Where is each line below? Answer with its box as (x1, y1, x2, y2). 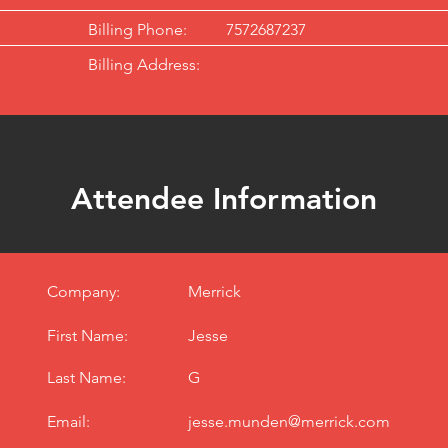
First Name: (46, 326, 128, 345)
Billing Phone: (88, 20, 187, 39)
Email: (46, 412, 90, 431)
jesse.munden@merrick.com (187, 412, 390, 431)
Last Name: (46, 368, 126, 387)
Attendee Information (70, 181, 377, 217)
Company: (46, 282, 120, 301)
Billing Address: (88, 55, 200, 74)
